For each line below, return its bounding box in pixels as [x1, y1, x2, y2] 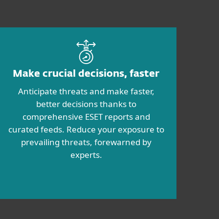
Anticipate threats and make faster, [18, 86, 154, 97]
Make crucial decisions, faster [13, 69, 159, 79]
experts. [70, 149, 102, 160]
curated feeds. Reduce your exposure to [8, 124, 164, 135]
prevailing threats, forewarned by [21, 136, 152, 148]
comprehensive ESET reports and [22, 111, 150, 122]
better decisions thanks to [36, 98, 136, 109]
